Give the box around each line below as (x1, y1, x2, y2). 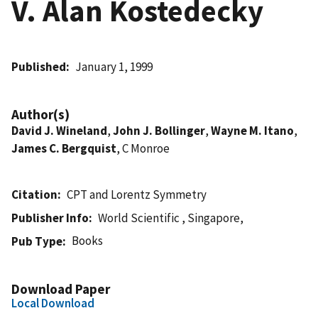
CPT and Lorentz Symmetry (67, 186, 207, 202)
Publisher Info (11, 209, 89, 226)
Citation (11, 186, 57, 202)
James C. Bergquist (11, 140, 116, 156)
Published (11, 58, 66, 75)
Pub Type (11, 233, 62, 249)
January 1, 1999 (75, 58, 153, 75)
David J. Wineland (11, 122, 107, 138)
